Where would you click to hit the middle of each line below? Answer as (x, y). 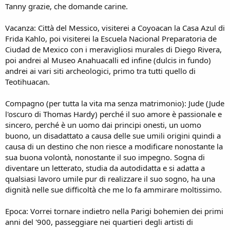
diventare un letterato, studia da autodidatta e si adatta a (105, 168)
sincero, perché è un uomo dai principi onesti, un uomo (103, 124)
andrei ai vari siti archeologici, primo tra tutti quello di (100, 71)
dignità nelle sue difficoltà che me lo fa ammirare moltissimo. (113, 189)
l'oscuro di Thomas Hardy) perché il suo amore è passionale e (113, 114)
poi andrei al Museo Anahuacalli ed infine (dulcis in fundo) (108, 60)
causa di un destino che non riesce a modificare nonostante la (114, 146)
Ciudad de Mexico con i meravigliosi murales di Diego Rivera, (113, 49)
